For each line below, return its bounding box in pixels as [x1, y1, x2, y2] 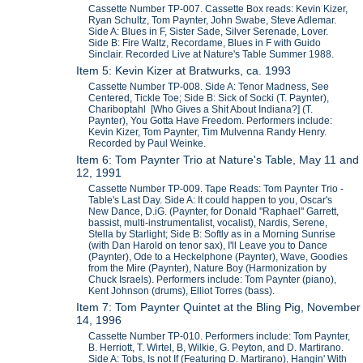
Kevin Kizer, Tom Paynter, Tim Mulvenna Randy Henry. [88, 126, 327, 139]
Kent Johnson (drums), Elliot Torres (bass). [88, 285, 275, 297]
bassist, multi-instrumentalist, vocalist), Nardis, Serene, [88, 217, 328, 229]
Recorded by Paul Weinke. [88, 138, 207, 150]
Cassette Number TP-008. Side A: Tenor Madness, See [88, 81, 330, 93]
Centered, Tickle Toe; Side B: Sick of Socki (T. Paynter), [88, 92, 330, 105]
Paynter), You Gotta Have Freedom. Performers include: [88, 115, 333, 127]
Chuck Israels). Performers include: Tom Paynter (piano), [88, 274, 337, 286]
